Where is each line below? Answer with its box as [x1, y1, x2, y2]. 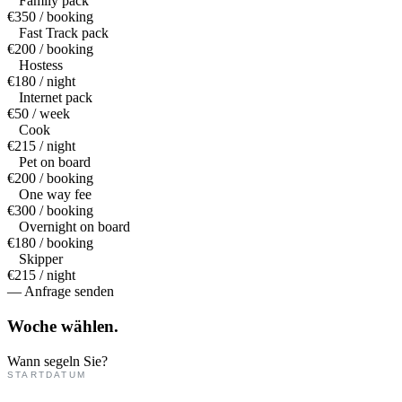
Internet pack [19, 90, 92, 106]
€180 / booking [7, 235, 93, 251]
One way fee [19, 187, 92, 203]
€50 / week [7, 106, 70, 122]
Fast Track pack [19, 25, 109, 41]
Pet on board [19, 154, 91, 170]
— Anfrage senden [7, 284, 114, 300]
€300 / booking [7, 203, 93, 219]
